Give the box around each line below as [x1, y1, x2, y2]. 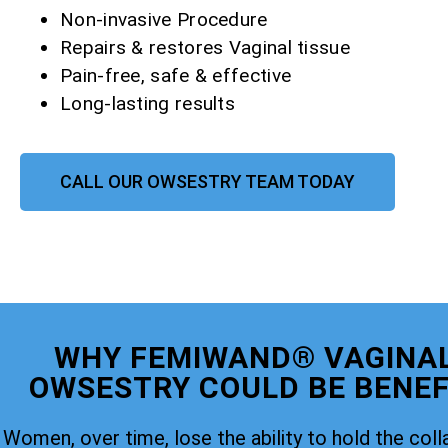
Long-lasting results [60, 92, 235, 116]
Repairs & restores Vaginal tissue [60, 36, 350, 60]
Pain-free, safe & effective [60, 64, 292, 88]
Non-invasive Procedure [60, 8, 268, 32]
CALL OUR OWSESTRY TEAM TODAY [60, 171, 355, 193]
